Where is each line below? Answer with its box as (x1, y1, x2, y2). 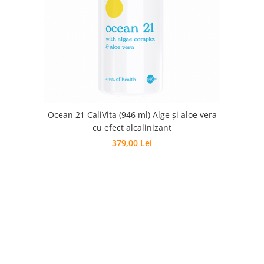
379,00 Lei (112, 137, 152, 148)
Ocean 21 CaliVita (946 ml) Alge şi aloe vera (47, 109, 217, 120)
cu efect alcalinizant (93, 122, 171, 133)
